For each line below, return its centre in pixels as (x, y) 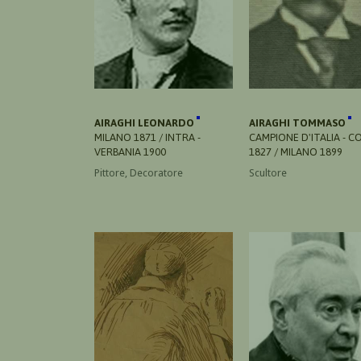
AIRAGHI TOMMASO (299, 122)
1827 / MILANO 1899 (296, 151)
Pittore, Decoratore (139, 172)
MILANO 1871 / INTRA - (147, 137)
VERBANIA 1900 (130, 151)
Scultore (268, 172)
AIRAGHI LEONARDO (145, 122)
